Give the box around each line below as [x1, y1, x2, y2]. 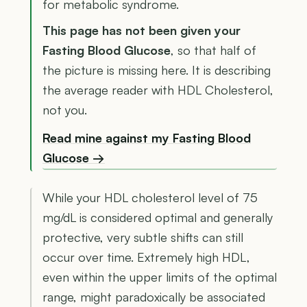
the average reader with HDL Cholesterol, [42, 82, 273, 98]
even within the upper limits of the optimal [42, 269, 277, 284]
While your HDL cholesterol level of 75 [42, 189, 258, 205]
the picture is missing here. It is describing [42, 62, 271, 78]
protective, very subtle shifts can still [42, 229, 243, 245]
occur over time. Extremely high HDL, [42, 249, 250, 265]
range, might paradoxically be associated [42, 288, 265, 304]
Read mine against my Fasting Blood [42, 130, 251, 146]
